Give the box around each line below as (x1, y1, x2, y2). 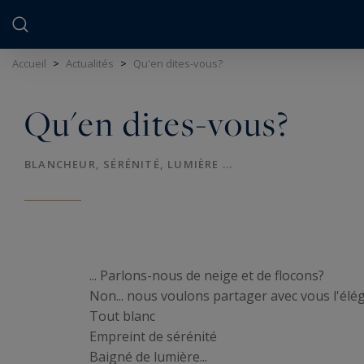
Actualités (66, 56, 114, 71)
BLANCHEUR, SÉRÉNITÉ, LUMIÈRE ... (24, 156, 233, 171)
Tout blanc (89, 306, 155, 325)
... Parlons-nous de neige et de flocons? (89, 266, 324, 284)
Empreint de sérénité (89, 327, 217, 345)
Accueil (12, 56, 46, 71)
